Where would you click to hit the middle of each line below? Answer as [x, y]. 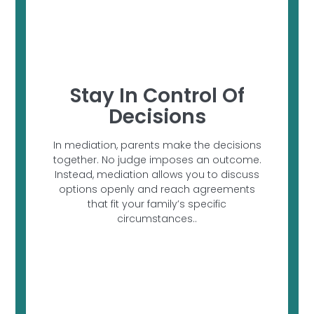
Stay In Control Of [157, 96]
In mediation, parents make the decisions [157, 145]
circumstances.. [157, 219]
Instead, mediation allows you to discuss [157, 175]
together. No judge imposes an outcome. [157, 160]
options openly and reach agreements [157, 190]
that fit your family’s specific [157, 204]
